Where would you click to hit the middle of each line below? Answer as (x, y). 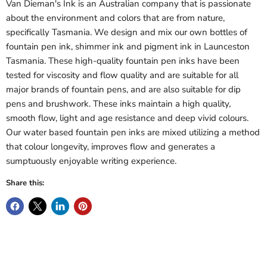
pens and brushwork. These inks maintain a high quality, (118, 104)
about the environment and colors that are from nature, (115, 18)
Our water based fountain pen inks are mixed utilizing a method (133, 133)
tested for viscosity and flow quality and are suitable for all (122, 75)
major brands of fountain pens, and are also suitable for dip (123, 90)
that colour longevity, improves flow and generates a (111, 147)
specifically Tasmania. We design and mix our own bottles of (127, 32)
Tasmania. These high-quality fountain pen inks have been (123, 61)
